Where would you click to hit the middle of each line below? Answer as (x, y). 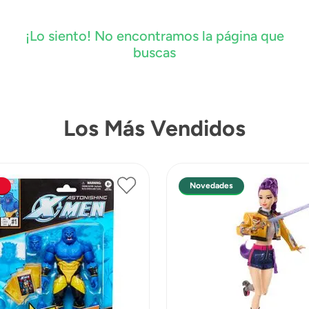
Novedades (212, 185)
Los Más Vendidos (154, 128)
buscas (154, 52)
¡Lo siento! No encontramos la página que (154, 36)
